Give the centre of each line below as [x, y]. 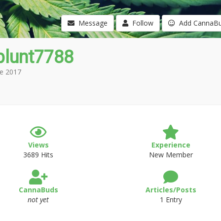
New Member [171, 155]
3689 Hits [38, 155]
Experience [171, 145]
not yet [38, 200]
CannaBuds [38, 190]
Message [91, 23]
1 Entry [171, 200]
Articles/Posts [171, 190]
